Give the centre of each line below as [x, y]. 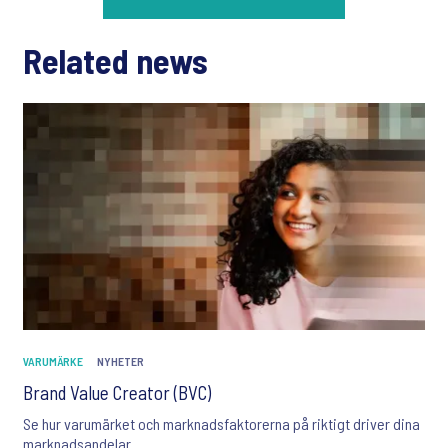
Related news [115, 60]
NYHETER [120, 361]
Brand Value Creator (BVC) [117, 393]
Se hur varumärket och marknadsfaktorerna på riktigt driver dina [221, 424]
